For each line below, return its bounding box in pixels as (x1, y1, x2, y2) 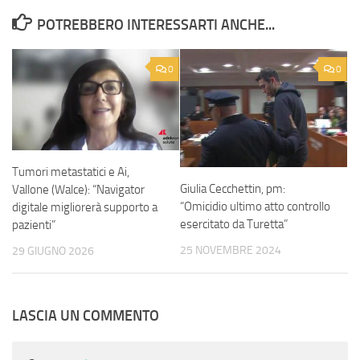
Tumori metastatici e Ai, (12, 164, 129, 179)
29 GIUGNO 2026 (12, 243, 94, 258)
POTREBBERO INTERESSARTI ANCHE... (36, 15, 275, 34)
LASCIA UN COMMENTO (12, 306, 159, 325)
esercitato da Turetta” (180, 217, 288, 232)
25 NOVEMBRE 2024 (180, 243, 281, 258)
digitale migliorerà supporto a (12, 199, 157, 215)
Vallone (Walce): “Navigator (12, 182, 145, 197)
